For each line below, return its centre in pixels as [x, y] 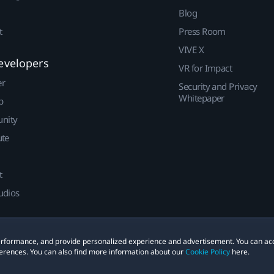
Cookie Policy [208, 251]
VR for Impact [206, 68]
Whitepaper [202, 98]
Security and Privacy [218, 87]
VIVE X [191, 50]
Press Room [202, 31]
